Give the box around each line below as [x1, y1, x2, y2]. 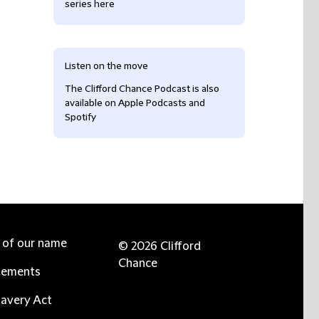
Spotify [65, 112, 96, 123]
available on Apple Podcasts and [65, 98, 205, 109]
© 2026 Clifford [118, 240, 201, 253]
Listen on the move [65, 61, 148, 72]
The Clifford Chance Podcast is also [65, 83, 219, 95]
